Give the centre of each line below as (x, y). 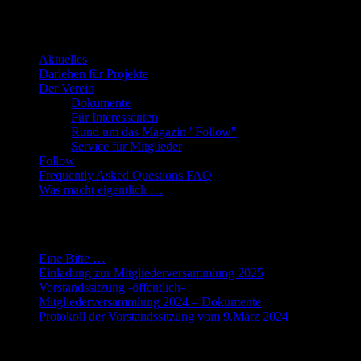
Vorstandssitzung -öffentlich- (112, 288)
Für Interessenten (114, 118)
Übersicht (47, 25)
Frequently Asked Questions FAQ (125, 176)
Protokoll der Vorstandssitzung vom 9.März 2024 (164, 317)
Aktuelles (63, 60)
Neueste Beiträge (77, 224)
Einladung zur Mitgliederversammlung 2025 (151, 273)
